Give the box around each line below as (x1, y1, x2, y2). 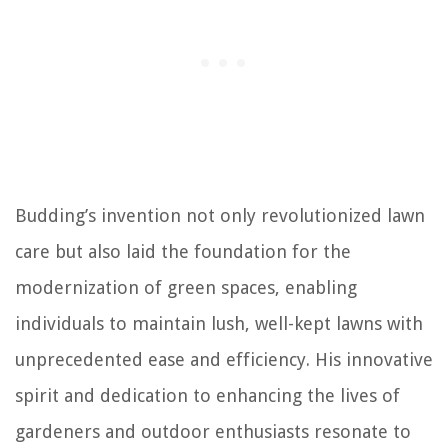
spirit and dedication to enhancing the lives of (15, 385, 400, 407)
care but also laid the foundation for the (15, 241, 351, 263)
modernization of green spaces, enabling (15, 277, 357, 299)
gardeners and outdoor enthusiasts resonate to (15, 421, 411, 443)
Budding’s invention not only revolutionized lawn (15, 205, 425, 227)
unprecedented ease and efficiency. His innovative (15, 349, 433, 371)
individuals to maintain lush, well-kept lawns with (15, 313, 423, 335)
